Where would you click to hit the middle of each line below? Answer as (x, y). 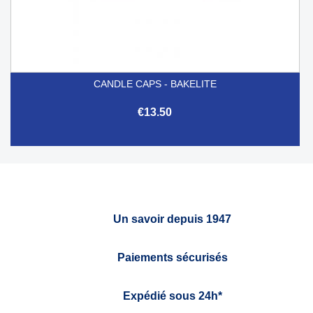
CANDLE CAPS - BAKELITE (155, 83)
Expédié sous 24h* (172, 296)
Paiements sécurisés (172, 257)
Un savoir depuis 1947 (172, 219)
